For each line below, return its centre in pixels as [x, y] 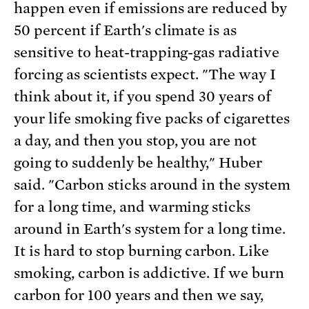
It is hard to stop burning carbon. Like [142, 251]
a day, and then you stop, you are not [136, 141]
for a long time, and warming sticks [132, 207]
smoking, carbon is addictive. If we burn [149, 273]
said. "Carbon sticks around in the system [152, 185]
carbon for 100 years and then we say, [139, 296]
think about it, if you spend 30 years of [143, 97]
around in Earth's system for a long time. [150, 229]
